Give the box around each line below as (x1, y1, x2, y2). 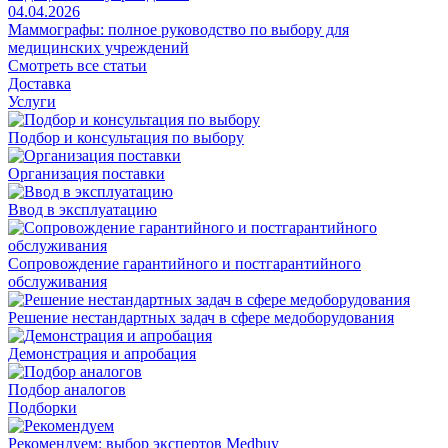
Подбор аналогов (8, 381, 126, 398)
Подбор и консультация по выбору (8, 129, 244, 146)
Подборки (8, 399, 77, 416)
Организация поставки (8, 165, 165, 182)
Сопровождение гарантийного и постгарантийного (8, 255, 361, 272)
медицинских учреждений (8, 39, 189, 56)
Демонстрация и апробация (8, 345, 196, 362)
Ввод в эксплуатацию (8, 201, 157, 218)
